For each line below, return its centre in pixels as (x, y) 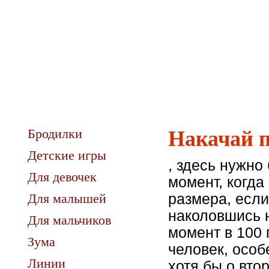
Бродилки (55, 134)
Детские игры (67, 155)
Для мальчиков (69, 220)
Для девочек (62, 177)
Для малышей (67, 198)
